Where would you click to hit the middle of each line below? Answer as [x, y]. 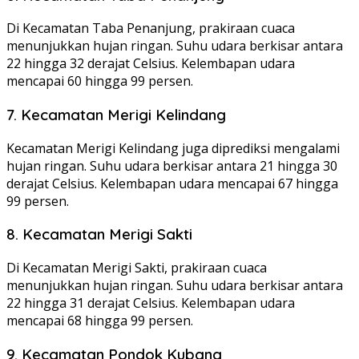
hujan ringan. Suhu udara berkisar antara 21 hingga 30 [172, 165]
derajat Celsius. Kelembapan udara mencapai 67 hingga [172, 183]
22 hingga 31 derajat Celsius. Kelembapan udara [151, 303]
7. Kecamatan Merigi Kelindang [116, 114]
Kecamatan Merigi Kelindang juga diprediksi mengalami [173, 148]
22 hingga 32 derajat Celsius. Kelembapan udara [151, 64]
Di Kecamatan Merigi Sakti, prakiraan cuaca [137, 268]
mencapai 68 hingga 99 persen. [100, 321]
